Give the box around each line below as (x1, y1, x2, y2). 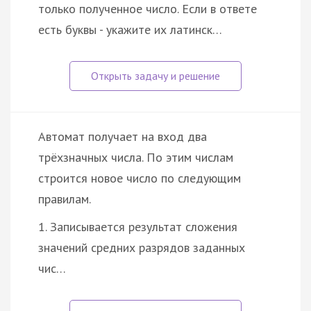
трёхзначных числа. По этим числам (38, 149, 233, 165)
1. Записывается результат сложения (38, 218, 237, 235)
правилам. (38, 190, 91, 207)
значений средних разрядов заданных (38, 239, 245, 255)
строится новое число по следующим (38, 169, 241, 186)
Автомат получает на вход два (38, 128, 207, 144)
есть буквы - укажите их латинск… (38, 21, 222, 37)
